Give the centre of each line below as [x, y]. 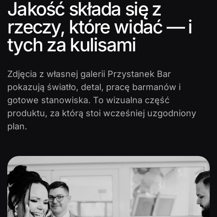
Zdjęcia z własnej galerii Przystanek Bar [89, 74]
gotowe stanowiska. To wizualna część [88, 100]
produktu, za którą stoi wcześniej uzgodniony [102, 113]
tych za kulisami [72, 44]
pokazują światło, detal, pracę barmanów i [94, 87]
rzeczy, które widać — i [100, 26]
